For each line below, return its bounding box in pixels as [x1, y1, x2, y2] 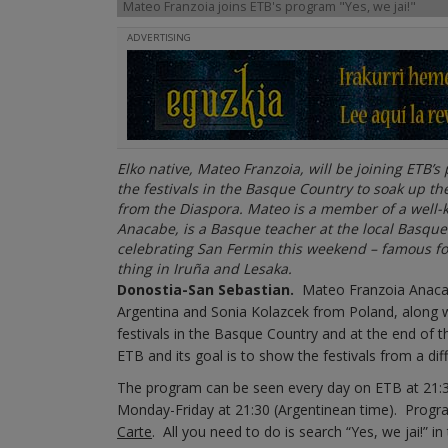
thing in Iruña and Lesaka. [117, 259, 292, 278]
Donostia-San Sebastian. [117, 280, 294, 299]
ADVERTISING [127, 31, 191, 44]
